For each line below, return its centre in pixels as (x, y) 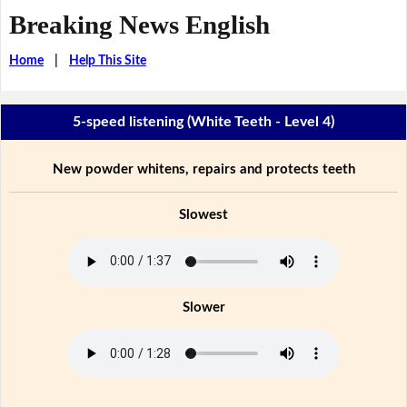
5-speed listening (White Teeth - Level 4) (203, 122)
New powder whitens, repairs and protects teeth (203, 169)
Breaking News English (139, 24)
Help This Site (107, 60)
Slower (203, 307)
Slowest (203, 214)
